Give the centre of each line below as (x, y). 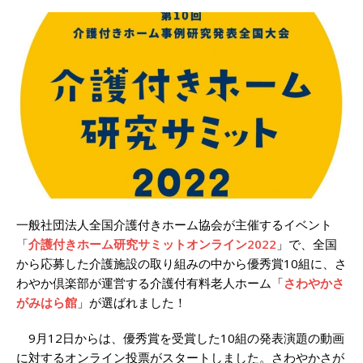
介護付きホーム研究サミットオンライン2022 (152, 243)
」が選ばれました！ (132, 302)
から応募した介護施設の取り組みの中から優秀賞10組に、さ (181, 263)
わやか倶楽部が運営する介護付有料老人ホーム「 (150, 282)
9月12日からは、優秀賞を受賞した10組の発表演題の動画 (180, 337)
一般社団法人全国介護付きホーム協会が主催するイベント (174, 224)
